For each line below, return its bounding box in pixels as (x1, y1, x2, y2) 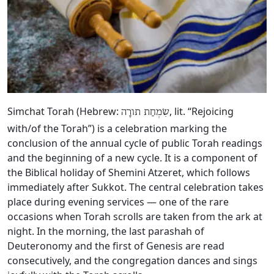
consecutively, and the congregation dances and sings (7, 254, 257, 268)
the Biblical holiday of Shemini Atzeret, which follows (7, 166, 250, 180)
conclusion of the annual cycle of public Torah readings (7, 136, 262, 150)
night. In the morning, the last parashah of (7, 224, 204, 239)
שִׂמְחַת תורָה (121, 106, 169, 119)
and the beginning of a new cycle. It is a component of (7, 151, 257, 165)
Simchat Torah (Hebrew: (7, 105, 121, 119)
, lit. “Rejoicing (169, 105, 234, 119)
